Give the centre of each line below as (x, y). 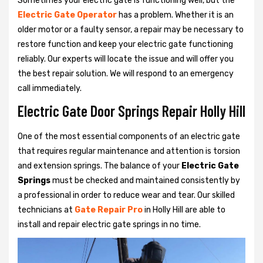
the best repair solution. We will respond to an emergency (126, 73)
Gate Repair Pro (109, 210)
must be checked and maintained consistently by (145, 180)
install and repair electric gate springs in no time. (109, 224)
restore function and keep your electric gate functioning (125, 44)
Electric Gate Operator (67, 15)
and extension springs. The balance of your (100, 166)
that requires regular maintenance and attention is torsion (129, 151)
